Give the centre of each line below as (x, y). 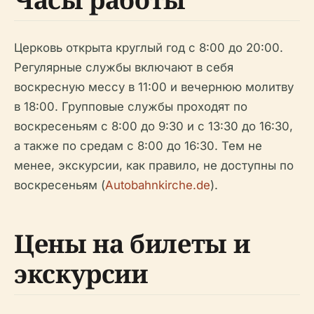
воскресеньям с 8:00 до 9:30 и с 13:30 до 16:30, (153, 127)
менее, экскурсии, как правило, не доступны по (154, 166)
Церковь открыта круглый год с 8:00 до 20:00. (149, 48)
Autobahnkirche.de (158, 185)
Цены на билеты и (132, 244)
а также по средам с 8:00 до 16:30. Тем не (138, 146)
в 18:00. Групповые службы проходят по (131, 107)
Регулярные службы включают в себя (124, 68)
